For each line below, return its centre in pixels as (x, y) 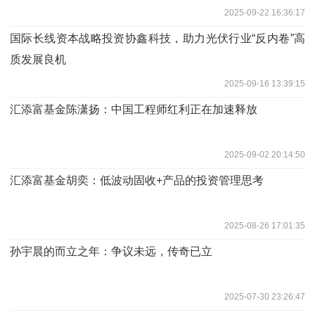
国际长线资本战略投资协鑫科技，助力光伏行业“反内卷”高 (157, 38)
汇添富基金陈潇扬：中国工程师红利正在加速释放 (134, 109)
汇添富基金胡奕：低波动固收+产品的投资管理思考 (137, 180)
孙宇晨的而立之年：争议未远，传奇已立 (111, 251)
